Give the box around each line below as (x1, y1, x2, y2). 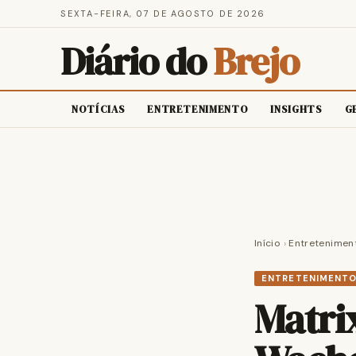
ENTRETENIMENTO (147, 103, 249, 116)
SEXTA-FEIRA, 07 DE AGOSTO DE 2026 (60, 8, 266, 19)
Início (254, 237, 281, 250)
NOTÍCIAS (72, 103, 126, 116)
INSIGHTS (270, 103, 323, 116)
